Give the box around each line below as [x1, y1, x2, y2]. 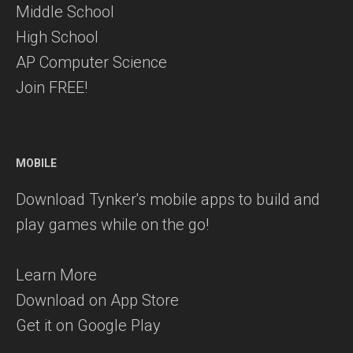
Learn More [16, 266, 97, 285]
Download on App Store [16, 291, 179, 310]
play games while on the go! [16, 215, 209, 235]
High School [16, 28, 98, 47]
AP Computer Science [16, 53, 167, 72]
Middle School [16, 2, 114, 22]
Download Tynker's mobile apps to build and [16, 190, 320, 210]
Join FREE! [16, 78, 87, 98]
